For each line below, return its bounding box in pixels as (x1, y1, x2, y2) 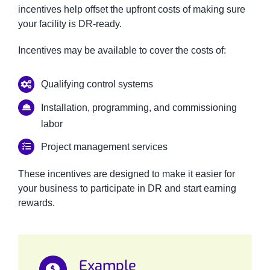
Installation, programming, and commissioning (41, 102, 237, 113)
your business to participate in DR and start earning (17, 183, 236, 194)
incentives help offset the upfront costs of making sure (17, 4, 245, 15)
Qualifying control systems (41, 79, 154, 90)
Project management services (41, 141, 168, 152)
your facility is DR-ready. (17, 19, 122, 30)
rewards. (17, 198, 55, 209)
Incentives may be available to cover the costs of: (17, 45, 226, 56)
